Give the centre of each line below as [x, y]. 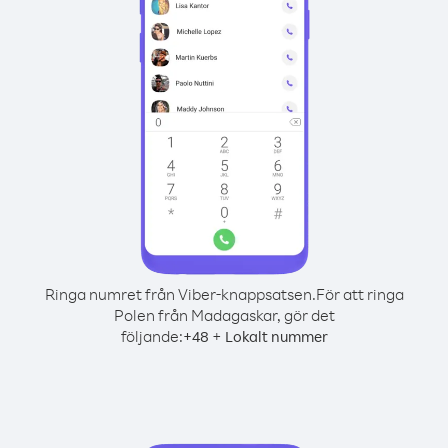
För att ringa [359, 294]
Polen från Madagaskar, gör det [224, 315]
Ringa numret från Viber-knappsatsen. [180, 294]
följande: [151, 336]
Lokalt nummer [276, 336]
